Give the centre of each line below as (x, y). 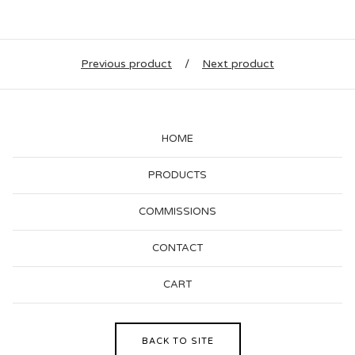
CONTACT (177, 248)
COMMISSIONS (177, 212)
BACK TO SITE (177, 342)
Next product (238, 64)
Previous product (126, 64)
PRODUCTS (177, 176)
